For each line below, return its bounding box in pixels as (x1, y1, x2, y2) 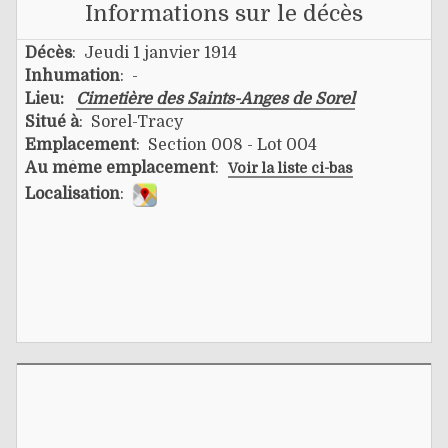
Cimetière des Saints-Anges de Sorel (76, 89, 355, 108)
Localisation (25, 184, 120, 203)
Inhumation (25, 66, 120, 85)
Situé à (25, 112, 79, 131)
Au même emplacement (25, 158, 215, 177)
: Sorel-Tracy (79, 112, 183, 131)
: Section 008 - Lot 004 (136, 135, 317, 154)
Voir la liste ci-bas (228, 159, 353, 176)
